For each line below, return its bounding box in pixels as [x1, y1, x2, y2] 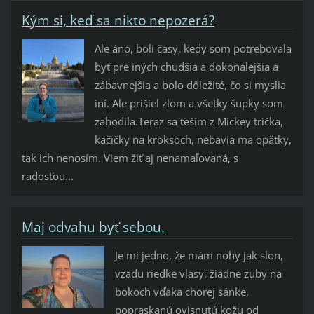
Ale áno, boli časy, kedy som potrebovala [94, 41, 292, 56]
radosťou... [21, 169, 74, 184]
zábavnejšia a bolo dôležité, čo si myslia [94, 78, 286, 93]
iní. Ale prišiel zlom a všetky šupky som [94, 96, 283, 111]
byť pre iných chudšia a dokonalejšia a [94, 60, 278, 74]
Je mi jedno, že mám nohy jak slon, [114, 248, 283, 263]
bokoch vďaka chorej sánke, [114, 285, 249, 299]
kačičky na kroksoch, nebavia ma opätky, [94, 132, 292, 147]
